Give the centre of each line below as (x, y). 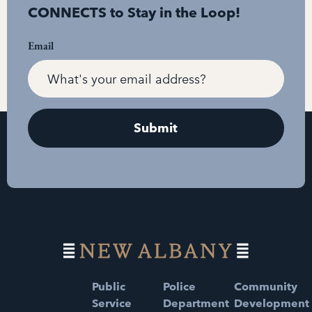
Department (196, 304)
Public (109, 287)
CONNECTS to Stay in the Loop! (134, 13)
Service (112, 304)
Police (179, 287)
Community (266, 287)
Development (272, 304)
